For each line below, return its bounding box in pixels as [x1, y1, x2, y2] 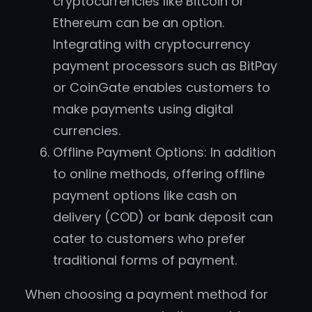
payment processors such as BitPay [53, 57, 277, 75]
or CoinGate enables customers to [53, 79, 270, 97]
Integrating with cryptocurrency [53, 36, 250, 54]
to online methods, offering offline [53, 165, 265, 183]
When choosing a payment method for [25, 286, 268, 304]
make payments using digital [53, 100, 233, 118]
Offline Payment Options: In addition [53, 143, 276, 162]
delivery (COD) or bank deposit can [53, 208, 273, 226]
